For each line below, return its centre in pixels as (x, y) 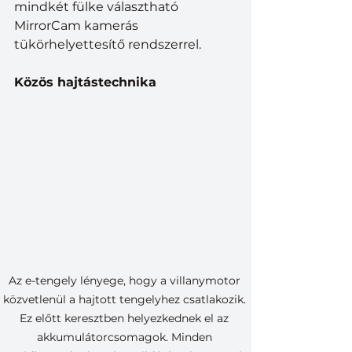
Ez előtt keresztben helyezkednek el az (126, 319)
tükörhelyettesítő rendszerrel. (108, 44)
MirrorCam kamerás (78, 25)
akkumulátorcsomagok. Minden (126, 337)
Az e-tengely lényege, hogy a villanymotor (126, 281)
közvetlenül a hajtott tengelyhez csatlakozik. (126, 300)
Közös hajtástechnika (85, 82)
